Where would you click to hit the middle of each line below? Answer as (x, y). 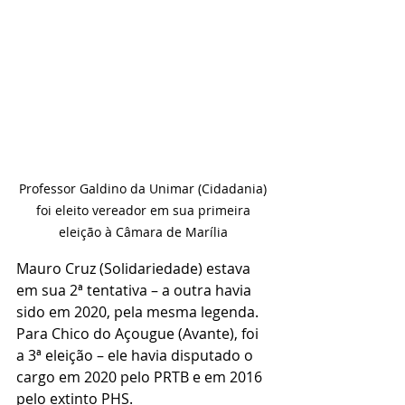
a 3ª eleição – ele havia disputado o (137, 355)
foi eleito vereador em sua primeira (145, 210)
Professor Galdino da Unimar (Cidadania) (145, 188)
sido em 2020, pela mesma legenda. (139, 311)
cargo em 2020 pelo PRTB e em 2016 (141, 377)
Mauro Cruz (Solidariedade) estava (135, 268)
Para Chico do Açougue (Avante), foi (139, 333)
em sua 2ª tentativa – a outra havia (136, 290)
